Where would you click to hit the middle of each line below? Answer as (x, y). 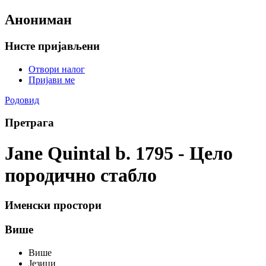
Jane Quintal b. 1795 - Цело (119, 153)
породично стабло (81, 175)
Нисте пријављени (52, 46)
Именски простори (53, 205)
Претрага (29, 123)
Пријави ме (52, 80)
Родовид (22, 100)
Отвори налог (57, 69)
